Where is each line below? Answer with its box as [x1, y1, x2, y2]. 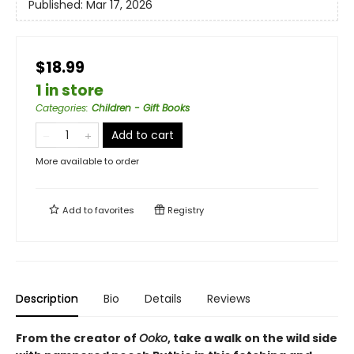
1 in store [36, 80, 104, 101]
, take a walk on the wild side [168, 330, 337, 346]
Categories [36, 101, 86, 115]
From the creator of [16, 330, 139, 346]
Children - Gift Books [92, 101, 190, 115]
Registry [165, 204, 204, 217]
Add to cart [111, 127, 174, 143]
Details [145, 291, 182, 307]
